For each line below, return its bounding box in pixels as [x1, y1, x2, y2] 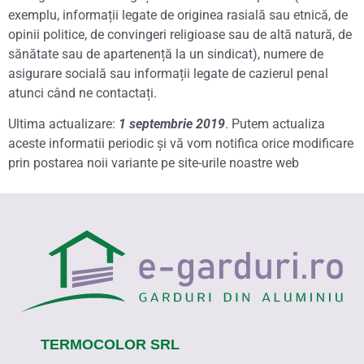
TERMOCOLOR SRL [41, 336, 180, 353]
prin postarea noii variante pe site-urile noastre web [8, 155, 299, 171]
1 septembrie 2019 [119, 116, 225, 132]
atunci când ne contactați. [8, 85, 157, 102]
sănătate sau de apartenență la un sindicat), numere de [8, 46, 323, 63]
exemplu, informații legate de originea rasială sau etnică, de [8, 7, 348, 24]
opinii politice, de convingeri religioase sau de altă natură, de [8, 27, 352, 43]
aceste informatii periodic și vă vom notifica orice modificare [8, 136, 353, 152]
